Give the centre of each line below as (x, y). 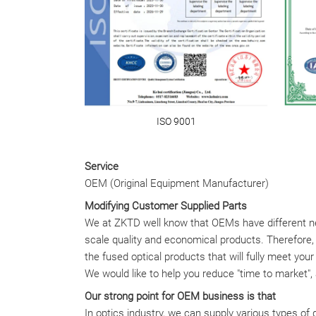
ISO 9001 (176, 121)
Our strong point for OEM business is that (180, 296)
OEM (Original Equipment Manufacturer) (177, 183)
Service (102, 166)
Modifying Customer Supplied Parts (166, 206)
